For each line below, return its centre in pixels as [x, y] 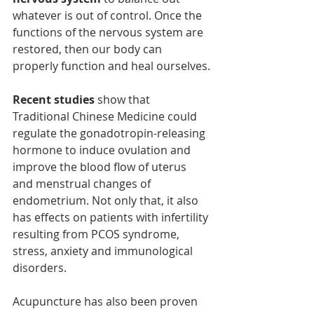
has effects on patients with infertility [112, 218]
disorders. [40, 268]
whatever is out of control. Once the [109, 16]
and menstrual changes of [83, 184]
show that [124, 100]
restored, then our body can [89, 49]
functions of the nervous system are [109, 33]
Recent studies [54, 100]
